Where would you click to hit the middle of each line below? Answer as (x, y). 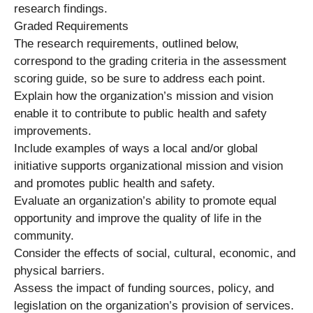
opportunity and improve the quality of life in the (138, 218)
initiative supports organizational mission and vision (148, 166)
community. (44, 235)
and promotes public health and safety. (115, 183)
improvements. (53, 131)
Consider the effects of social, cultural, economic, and (155, 253)
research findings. (61, 8)
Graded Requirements (71, 26)
